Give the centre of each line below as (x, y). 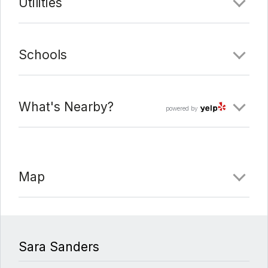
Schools (43, 55)
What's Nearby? (66, 107)
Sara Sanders (59, 247)
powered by (182, 109)
